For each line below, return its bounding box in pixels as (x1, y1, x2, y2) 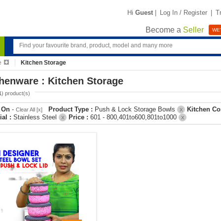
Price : (67, 113, 90, 121)
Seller (183, 26, 204, 35)
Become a (146, 26, 183, 35)
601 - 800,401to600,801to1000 (90, 113, 179, 121)
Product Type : (48, 106, 95, 113)
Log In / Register (160, 8, 207, 16)
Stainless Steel (13, 113, 59, 121)
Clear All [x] (16, 107, 42, 112)
